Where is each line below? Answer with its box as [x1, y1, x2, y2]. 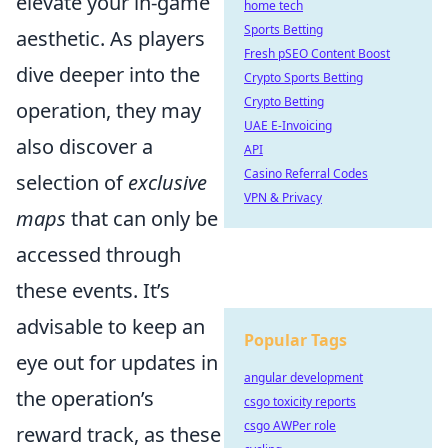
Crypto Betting [244, 93, 324, 110]
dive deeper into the [16, 61, 200, 88]
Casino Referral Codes [244, 165, 368, 182]
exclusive [128, 169, 207, 196]
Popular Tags [244, 329, 347, 351]
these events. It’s [16, 277, 170, 304]
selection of [16, 169, 128, 196]
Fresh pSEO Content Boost [244, 45, 390, 62]
